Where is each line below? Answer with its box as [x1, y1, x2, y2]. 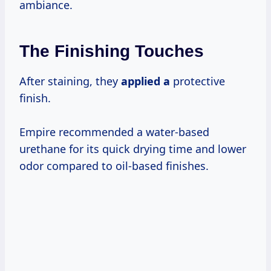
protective [170, 73, 225, 88]
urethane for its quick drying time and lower [19, 141, 246, 156]
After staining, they [19, 73, 121, 88]
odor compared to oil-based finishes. [19, 158, 209, 173]
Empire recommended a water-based [19, 124, 209, 139]
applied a [121, 73, 170, 88]
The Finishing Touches [19, 41, 204, 60]
